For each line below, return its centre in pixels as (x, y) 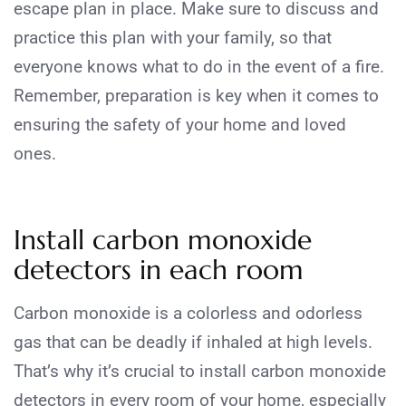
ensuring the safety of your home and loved (180, 125)
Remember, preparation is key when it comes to (196, 96)
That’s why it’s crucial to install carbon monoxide (200, 372)
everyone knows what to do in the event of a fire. (199, 67)
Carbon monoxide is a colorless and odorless (188, 314)
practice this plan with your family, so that (173, 38)
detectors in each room (159, 270)
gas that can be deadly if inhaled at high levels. (193, 343)
